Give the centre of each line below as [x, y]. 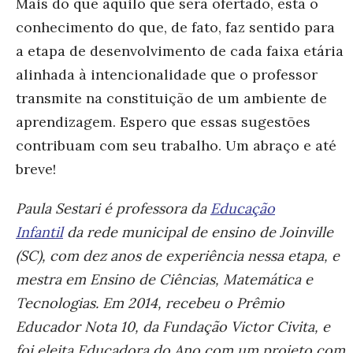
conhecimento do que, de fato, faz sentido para [175, 27]
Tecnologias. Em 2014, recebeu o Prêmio [150, 303]
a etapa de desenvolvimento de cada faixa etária [180, 50]
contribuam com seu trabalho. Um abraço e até [176, 145]
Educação [243, 208]
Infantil [39, 232]
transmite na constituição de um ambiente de [171, 98]
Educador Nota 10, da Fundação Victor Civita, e [173, 326]
